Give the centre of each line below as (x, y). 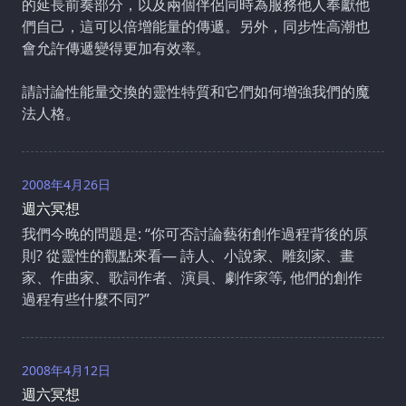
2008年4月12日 (66, 371)
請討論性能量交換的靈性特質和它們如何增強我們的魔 (196, 92)
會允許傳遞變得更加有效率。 (116, 48)
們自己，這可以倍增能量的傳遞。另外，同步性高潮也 (196, 27)
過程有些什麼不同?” (86, 300)
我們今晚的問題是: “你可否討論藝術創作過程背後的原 (195, 234)
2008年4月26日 (66, 185)
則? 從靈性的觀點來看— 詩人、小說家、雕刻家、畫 (188, 256)
